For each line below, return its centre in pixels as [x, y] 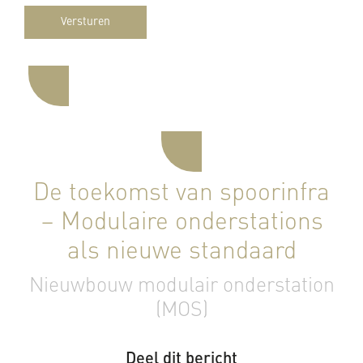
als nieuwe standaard [181, 252]
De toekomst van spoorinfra [181, 194]
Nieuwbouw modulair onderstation [181, 286]
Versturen [85, 22]
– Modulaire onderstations [181, 223]
